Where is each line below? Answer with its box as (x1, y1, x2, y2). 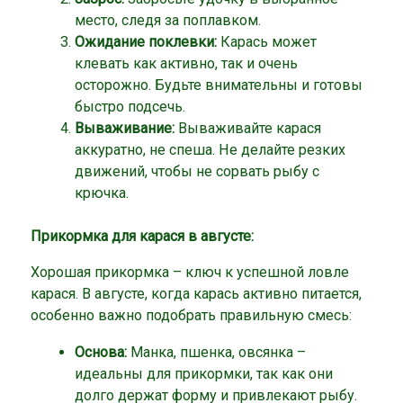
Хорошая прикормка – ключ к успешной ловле (31, 264, 350, 282)
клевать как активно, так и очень (74, 54, 298, 72)
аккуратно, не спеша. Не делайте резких (74, 140, 345, 158)
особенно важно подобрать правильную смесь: (31, 307, 353, 325)
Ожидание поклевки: (74, 32, 217, 50)
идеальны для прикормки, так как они (74, 364, 333, 382)
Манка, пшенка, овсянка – (126, 343, 306, 361)
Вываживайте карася (174, 119, 321, 137)
